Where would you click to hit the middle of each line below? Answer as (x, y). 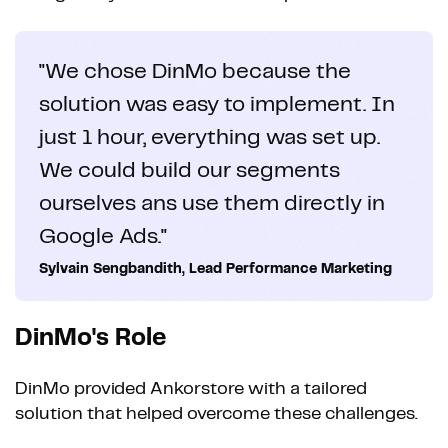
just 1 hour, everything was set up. (209, 137)
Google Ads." (103, 236)
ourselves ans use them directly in (212, 203)
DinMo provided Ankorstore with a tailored (191, 388)
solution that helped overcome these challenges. (216, 413)
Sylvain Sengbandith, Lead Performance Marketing (215, 268)
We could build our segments (189, 170)
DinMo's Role (90, 338)
